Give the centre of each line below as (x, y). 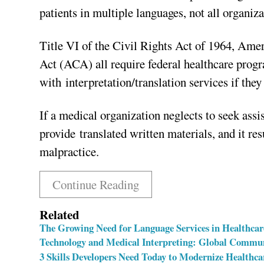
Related (60, 214)
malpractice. (70, 152)
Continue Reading (95, 184)
